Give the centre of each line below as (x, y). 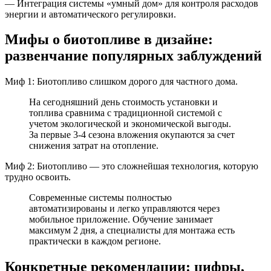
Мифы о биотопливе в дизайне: (109, 40)
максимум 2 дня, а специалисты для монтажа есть (132, 230)
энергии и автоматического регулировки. (90, 14)
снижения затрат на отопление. (94, 146)
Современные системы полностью (100, 198)
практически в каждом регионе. (95, 241)
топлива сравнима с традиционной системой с (126, 113)
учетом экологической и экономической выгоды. (130, 124)
